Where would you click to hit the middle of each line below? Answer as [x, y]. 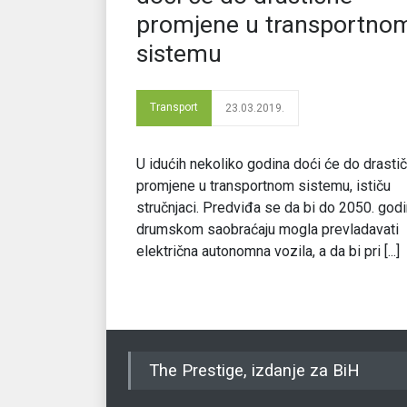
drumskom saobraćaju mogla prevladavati [268, 230]
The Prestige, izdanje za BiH [254, 371]
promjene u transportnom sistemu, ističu [263, 186]
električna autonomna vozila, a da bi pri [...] [268, 252]
